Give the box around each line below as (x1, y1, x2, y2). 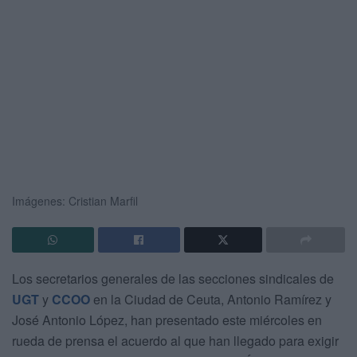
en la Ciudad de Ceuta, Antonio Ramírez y (90, 289, 331, 308)
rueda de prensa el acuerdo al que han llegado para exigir (12, 331, 339, 350)
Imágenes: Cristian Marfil (12, 192, 138, 209)
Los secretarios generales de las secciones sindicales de (12, 269, 334, 288)
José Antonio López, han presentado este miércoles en (12, 310, 322, 329)
